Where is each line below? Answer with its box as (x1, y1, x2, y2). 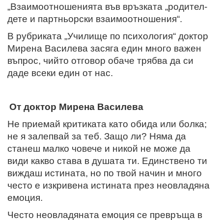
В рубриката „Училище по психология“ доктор (7, 30, 208, 41)
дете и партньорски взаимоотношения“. (7, 13, 182, 24)
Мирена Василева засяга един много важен (7, 43, 201, 54)
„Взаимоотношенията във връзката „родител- (7, 1, 207, 12)
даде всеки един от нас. (7, 67, 113, 78)
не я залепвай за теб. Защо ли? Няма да (7, 131, 186, 141)
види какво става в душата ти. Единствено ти (7, 155, 207, 166)
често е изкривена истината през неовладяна (7, 180, 210, 191)
